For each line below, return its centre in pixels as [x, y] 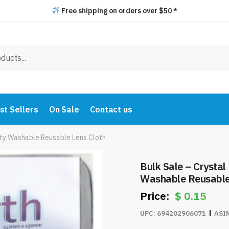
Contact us [111, 109]
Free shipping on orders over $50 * [118, 11]
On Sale [64, 109]
